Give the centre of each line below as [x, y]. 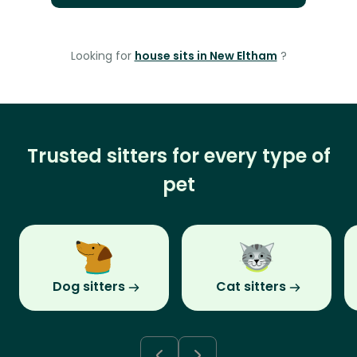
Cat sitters [251, 287]
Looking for [102, 56]
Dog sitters [88, 287]
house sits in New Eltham [206, 56]
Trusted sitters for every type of [178, 156]
